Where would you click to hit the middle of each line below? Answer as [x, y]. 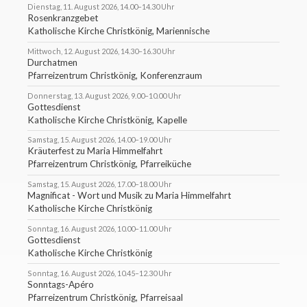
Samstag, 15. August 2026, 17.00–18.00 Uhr [100, 184]
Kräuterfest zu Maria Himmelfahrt [95, 151]
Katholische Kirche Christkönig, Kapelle [107, 120]
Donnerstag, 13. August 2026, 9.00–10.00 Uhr [105, 95]
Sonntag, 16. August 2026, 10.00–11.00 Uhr [100, 229]
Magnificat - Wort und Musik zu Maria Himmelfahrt [129, 196]
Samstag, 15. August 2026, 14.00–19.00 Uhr [100, 140]
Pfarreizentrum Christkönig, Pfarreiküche [109, 164]
